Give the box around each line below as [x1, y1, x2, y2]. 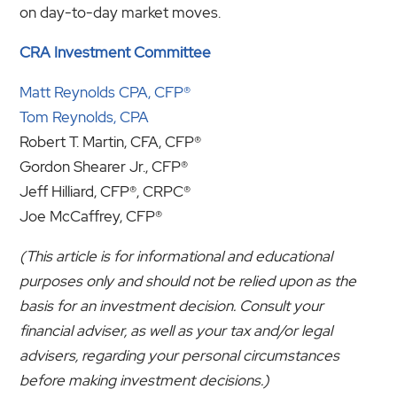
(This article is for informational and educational [19, 245, 333, 266]
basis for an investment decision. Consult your [19, 295, 324, 315]
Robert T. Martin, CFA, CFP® [19, 131, 202, 152]
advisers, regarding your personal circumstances [19, 345, 340, 365]
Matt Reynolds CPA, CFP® [19, 82, 191, 102]
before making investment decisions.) [19, 370, 270, 390]
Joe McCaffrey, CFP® [19, 206, 163, 226]
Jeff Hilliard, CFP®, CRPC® [19, 181, 191, 201]
